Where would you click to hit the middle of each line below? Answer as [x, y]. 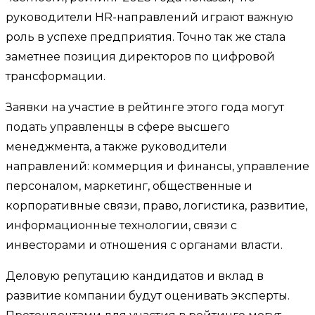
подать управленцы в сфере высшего [118, 127]
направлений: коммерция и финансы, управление [157, 166]
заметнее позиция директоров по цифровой [140, 56]
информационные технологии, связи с [121, 225]
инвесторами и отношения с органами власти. [144, 245]
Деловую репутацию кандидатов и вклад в [135, 276]
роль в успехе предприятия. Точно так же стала [146, 37]
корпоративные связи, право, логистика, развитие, [156, 205]
